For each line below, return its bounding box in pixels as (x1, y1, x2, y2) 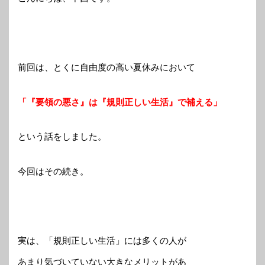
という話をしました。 (18, 131, 106, 142)
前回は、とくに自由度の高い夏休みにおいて (18, 62, 195, 73)
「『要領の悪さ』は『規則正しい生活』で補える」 (18, 96, 222, 107)
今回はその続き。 (18, 166, 89, 176)
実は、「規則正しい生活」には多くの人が (18, 235, 186, 245)
